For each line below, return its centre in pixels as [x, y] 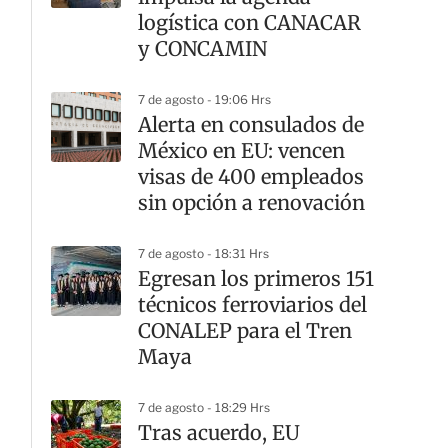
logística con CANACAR [249, 23]
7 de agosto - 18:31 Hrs [203, 254]
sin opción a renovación [251, 203]
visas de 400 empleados [251, 177]
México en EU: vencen [241, 151]
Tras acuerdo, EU [219, 433]
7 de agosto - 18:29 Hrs [204, 408]
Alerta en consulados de [251, 125]
